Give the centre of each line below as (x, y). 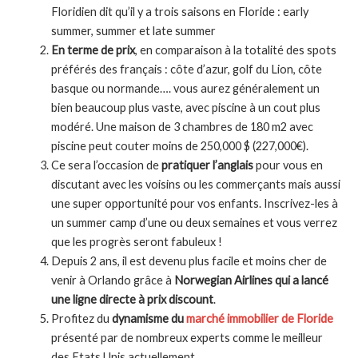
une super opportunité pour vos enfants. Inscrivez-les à (194, 203)
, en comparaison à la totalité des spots (235, 50)
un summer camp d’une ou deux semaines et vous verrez (194, 222)
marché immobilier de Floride (259, 318)
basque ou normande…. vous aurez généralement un (185, 88)
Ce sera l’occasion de (106, 165)
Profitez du (81, 318)
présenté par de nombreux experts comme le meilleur (187, 337)
